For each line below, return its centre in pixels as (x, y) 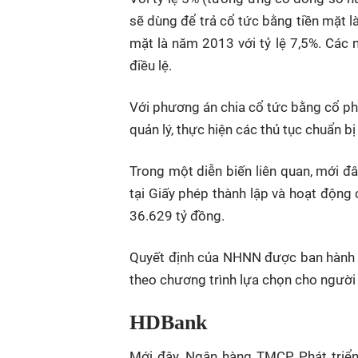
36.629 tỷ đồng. (179, 216)
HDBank (168, 323)
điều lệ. (151, 66)
